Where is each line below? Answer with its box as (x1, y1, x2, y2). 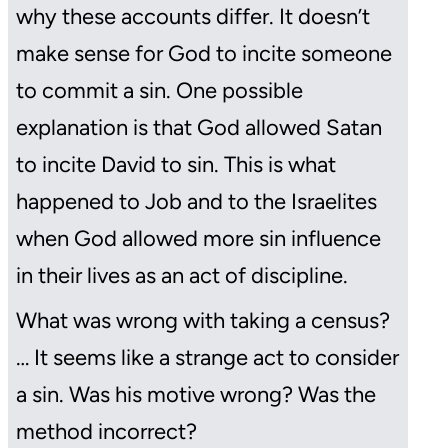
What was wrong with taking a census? (16, 307, 390, 335)
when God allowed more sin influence (16, 225, 381, 253)
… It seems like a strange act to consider (16, 344, 399, 372)
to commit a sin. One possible (16, 77, 303, 105)
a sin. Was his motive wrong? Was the (16, 381, 376, 409)
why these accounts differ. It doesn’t (16, 3, 370, 31)
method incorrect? (16, 418, 197, 446)
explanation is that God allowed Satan (16, 114, 382, 142)
